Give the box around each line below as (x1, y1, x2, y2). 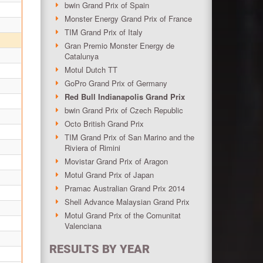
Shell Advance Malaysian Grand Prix (64, 195, 190, 207)
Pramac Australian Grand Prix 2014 (64, 182, 185, 194)
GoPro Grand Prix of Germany (64, 77, 167, 89)
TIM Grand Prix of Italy (64, 26, 143, 38)
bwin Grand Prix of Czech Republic (64, 104, 183, 116)
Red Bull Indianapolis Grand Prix (64, 90, 185, 102)
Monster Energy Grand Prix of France (64, 12, 192, 24)
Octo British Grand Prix (64, 117, 144, 129)
